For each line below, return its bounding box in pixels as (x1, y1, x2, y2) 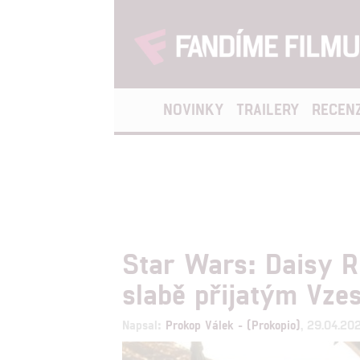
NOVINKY (163, 100, 223, 118)
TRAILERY (236, 100, 299, 118)
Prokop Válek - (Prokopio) (166, 317, 301, 332)
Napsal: (122, 317, 166, 332)
